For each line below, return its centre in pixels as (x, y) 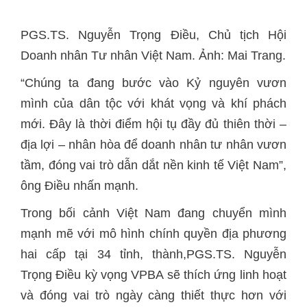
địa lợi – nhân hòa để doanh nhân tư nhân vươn (153, 145)
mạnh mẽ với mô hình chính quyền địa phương (153, 234)
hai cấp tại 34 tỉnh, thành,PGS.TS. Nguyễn (153, 254)
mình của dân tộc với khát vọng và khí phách (153, 103)
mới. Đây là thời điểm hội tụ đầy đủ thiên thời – (153, 124)
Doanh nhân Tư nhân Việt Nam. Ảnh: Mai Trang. (153, 56)
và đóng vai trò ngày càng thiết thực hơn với (153, 295)
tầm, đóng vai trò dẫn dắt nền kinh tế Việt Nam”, (153, 165)
